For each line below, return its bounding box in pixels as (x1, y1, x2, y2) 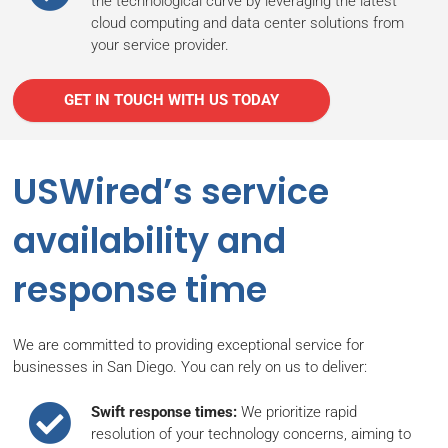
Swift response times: (91, 402, 237, 421)
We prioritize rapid (237, 402, 357, 421)
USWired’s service (13, 167, 329, 217)
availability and (13, 216, 286, 266)
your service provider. (91, 36, 229, 55)
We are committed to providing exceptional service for (13, 336, 364, 355)
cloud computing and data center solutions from (91, 14, 404, 33)
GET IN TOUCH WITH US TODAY (64, 90, 279, 109)
